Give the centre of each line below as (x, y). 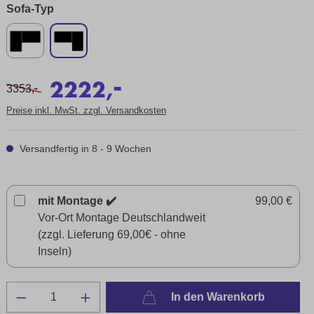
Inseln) (55, 251)
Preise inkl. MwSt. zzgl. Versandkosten (86, 110)
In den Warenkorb (216, 297)
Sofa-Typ (30, 9)
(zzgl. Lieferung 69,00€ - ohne (112, 234)
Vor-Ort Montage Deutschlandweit (122, 218)
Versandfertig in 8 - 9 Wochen (84, 149)
